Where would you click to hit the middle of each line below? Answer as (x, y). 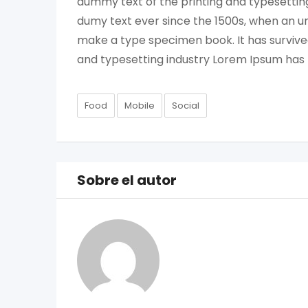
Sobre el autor (127, 180)
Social (186, 106)
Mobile (140, 106)
